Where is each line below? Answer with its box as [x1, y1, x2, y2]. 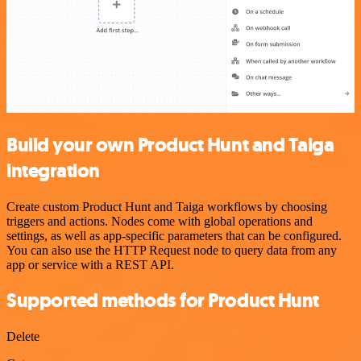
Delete [6, 330, 39, 344]
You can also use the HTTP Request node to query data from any [6, 243, 337, 257]
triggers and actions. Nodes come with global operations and [6, 214, 313, 228]
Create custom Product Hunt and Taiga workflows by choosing [6, 199, 327, 214]
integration [6, 157, 100, 184]
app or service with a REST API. [6, 257, 174, 272]
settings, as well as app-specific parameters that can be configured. [6, 228, 342, 243]
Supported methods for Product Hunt [6, 288, 319, 314]
